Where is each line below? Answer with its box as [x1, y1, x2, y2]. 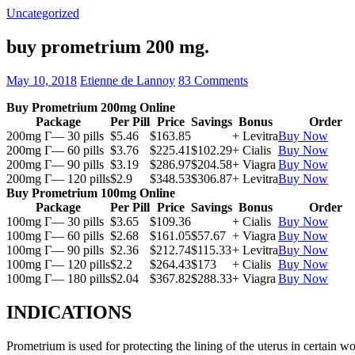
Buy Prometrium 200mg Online [6, 100, 175, 114]
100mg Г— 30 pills [6, 214, 104, 228]
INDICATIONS [6, 301, 132, 323]
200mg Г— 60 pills [6, 143, 104, 157]
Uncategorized [6, 6, 79, 20]
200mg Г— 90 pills [6, 157, 104, 171]
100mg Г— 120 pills [6, 257, 110, 271]
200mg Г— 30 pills [6, 128, 104, 143]
